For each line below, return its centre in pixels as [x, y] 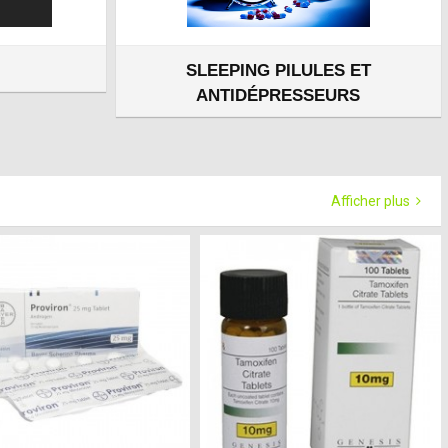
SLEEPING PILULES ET [278, 70]
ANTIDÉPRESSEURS [278, 95]
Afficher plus [372, 201]
